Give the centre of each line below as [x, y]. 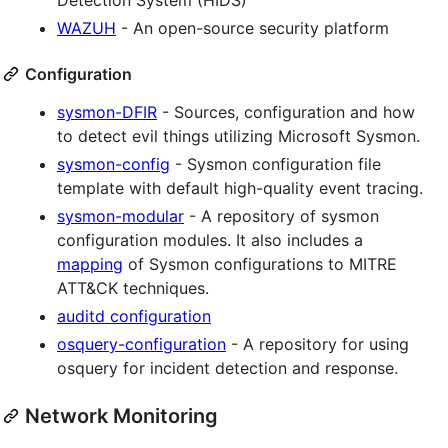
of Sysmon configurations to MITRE [260, 263]
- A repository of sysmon [281, 215]
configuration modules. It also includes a [210, 239]
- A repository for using [317, 343]
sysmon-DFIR [107, 111]
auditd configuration [134, 315]
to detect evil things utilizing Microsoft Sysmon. [238, 135]
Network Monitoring [121, 415]
